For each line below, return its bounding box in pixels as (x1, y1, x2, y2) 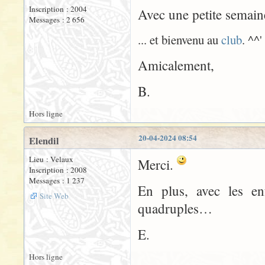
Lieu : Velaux (29, 154, 73, 165)
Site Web (40, 190, 69, 202)
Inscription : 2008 (29, 164, 87, 176)
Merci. (138, 156, 177, 174)
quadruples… (138, 199, 212, 218)
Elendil (29, 134, 59, 148)
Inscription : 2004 (29, 4, 87, 15)
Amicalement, (138, 56, 214, 75)
